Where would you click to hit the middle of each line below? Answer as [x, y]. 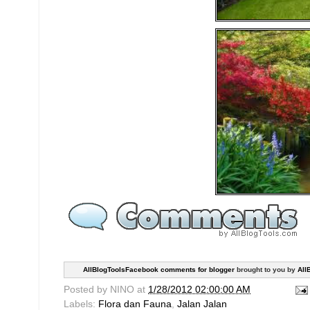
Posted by [87, 290]
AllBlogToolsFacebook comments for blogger [159, 269]
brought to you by [266, 269]
